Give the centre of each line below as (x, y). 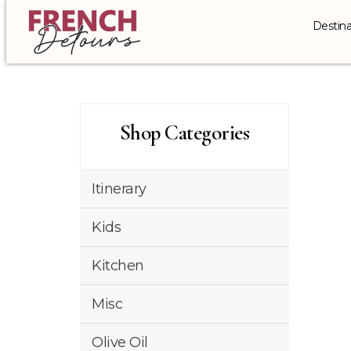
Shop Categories (185, 133)
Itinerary (119, 189)
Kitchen (118, 266)
